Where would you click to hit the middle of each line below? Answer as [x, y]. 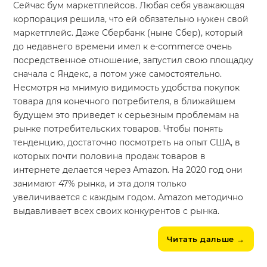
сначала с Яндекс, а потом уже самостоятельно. [118, 74]
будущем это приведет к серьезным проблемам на [126, 115]
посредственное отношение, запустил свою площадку [133, 60]
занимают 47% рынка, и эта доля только [100, 184]
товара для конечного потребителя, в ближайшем [125, 102]
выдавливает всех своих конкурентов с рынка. [117, 211]
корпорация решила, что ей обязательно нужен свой [131, 19]
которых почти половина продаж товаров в [110, 156]
